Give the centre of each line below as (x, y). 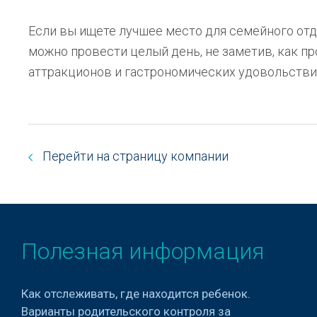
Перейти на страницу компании (134, 156)
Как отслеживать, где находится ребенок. (136, 294)
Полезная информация (143, 251)
